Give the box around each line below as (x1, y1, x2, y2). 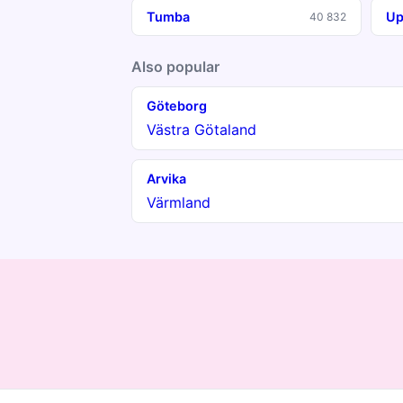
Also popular (131, 58, 219, 76)
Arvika (147, 171, 186, 186)
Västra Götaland (147, 121, 256, 139)
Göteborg (147, 98, 207, 113)
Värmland (147, 193, 210, 211)
